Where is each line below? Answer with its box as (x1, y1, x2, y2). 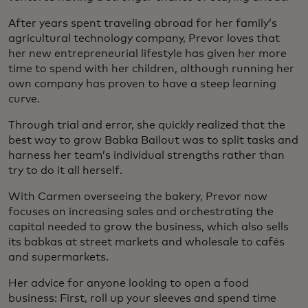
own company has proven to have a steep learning (8, 78, 276, 89)
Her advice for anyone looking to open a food (8, 277, 249, 289)
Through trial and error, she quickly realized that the (8, 119, 285, 131)
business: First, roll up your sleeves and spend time (8, 292, 276, 304)
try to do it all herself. (8, 164, 122, 176)
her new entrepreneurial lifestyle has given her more (8, 47, 287, 59)
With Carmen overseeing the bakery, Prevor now (8, 190, 267, 202)
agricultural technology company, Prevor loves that (8, 32, 280, 44)
